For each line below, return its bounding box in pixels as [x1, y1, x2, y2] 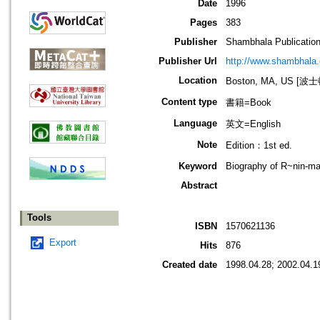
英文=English [226, 119, 281, 130]
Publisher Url [159, 56, 217, 67]
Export [49, 237, 76, 249]
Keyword [179, 161, 217, 172]
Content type [161, 96, 217, 108]
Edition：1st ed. [226, 140, 292, 151]
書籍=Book [226, 97, 271, 109]
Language [174, 118, 217, 129]
